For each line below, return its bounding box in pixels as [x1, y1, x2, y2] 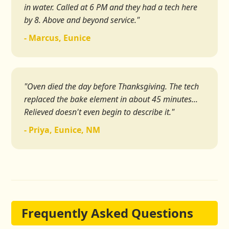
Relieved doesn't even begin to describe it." [24, 106, 175, 118]
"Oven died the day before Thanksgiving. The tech [24, 81, 199, 93]
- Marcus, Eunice [24, 32, 91, 44]
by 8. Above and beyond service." [24, 14, 140, 26]
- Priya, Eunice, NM [24, 124, 101, 136]
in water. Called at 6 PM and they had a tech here [24, 2, 198, 13]
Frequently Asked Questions [21, 204, 194, 222]
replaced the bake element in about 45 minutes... [24, 94, 198, 105]
